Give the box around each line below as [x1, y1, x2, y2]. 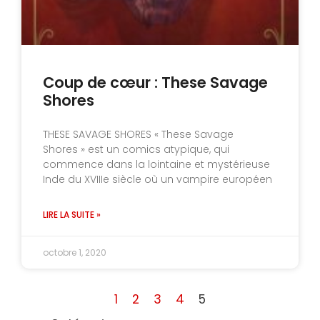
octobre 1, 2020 [43, 246, 106, 259]
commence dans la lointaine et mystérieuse [43, 156, 270, 171]
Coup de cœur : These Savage [43, 71, 268, 93]
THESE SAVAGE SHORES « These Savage [43, 126, 234, 141]
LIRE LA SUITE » [43, 208, 101, 221]
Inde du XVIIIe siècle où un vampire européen [43, 171, 272, 186]
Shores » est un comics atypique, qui [43, 141, 229, 156]
